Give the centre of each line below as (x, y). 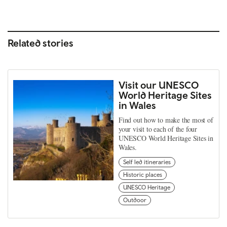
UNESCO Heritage (147, 188)
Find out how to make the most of (166, 120)
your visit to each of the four (158, 129)
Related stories (41, 43)
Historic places (143, 175)
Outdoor (135, 200)
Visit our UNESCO (159, 85)
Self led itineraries (147, 162)
